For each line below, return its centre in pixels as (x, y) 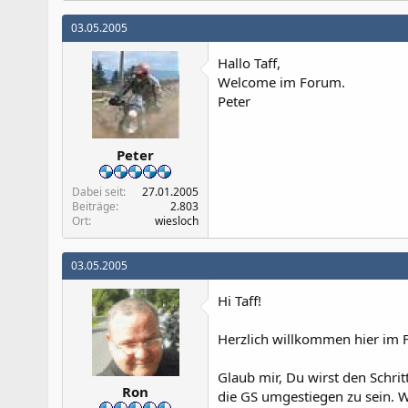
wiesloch (177, 220)
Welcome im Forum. (281, 82)
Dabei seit (97, 191)
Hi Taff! (240, 300)
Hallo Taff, (249, 63)
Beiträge (94, 206)
